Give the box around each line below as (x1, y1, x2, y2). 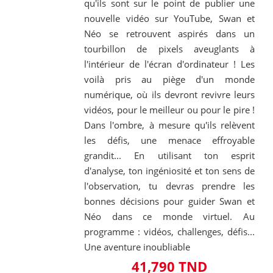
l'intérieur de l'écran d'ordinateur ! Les (84, 58, 255, 71)
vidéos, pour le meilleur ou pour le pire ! (84, 104, 255, 116)
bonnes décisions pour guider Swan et (84, 195, 255, 208)
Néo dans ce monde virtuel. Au (84, 210, 255, 223)
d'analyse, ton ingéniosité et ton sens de (84, 165, 255, 177)
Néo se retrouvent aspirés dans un (84, 27, 255, 40)
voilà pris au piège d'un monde (84, 73, 255, 86)
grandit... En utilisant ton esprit (84, 149, 255, 162)
